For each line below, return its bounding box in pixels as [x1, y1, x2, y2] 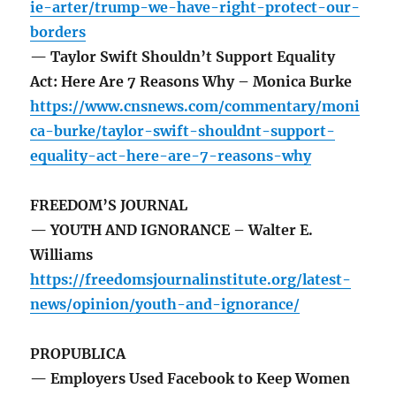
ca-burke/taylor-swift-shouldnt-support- [30, 122, 336, 141]
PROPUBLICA [30, 345, 126, 363]
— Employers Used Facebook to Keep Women [30, 369, 351, 388]
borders [30, 23, 87, 42]
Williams [30, 246, 94, 264]
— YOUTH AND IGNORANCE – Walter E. [30, 221, 314, 240]
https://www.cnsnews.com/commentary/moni [30, 97, 361, 116]
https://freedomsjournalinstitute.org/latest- [30, 270, 352, 289]
